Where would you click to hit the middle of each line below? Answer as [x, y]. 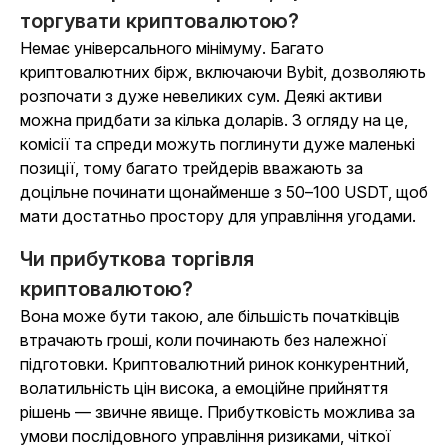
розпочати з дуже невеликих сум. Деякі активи [201, 96]
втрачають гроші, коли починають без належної [203, 340]
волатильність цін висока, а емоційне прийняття [204, 388]
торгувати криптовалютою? [159, 21]
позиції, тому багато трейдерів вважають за [191, 168]
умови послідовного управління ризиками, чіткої [205, 436]
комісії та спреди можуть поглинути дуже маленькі [217, 144]
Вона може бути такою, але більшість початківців [210, 316]
